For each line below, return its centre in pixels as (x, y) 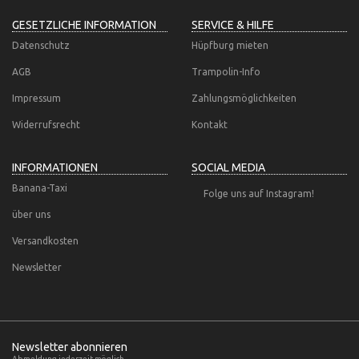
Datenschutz (41, 45)
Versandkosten (45, 241)
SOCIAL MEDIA (228, 167)
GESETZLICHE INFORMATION (84, 25)
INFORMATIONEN (55, 167)
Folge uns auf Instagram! (259, 194)
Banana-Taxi (40, 188)
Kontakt (210, 125)
